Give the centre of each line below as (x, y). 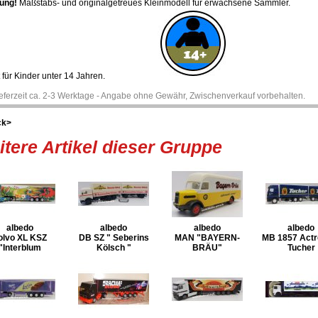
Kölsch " (114, 248)
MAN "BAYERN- (207, 238)
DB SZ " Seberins (114, 238)
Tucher (301, 248)
